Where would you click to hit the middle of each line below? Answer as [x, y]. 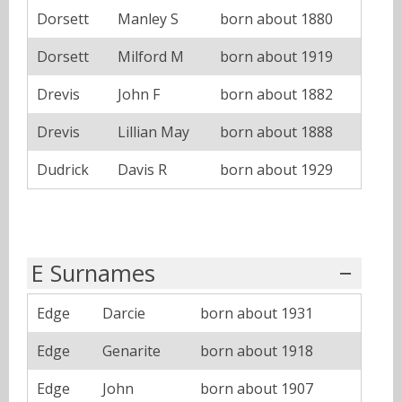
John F [139, 95]
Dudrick [63, 170]
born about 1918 [257, 351]
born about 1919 [276, 57]
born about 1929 [276, 170]
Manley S [148, 19]
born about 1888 [276, 132]
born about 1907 [257, 389]
